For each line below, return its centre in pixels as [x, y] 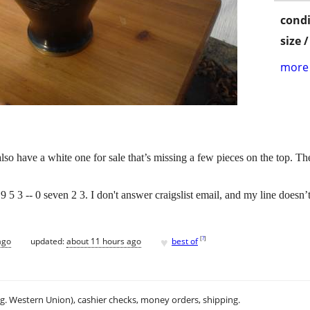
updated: [48, 241]
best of [185, 241]
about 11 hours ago [104, 241]
